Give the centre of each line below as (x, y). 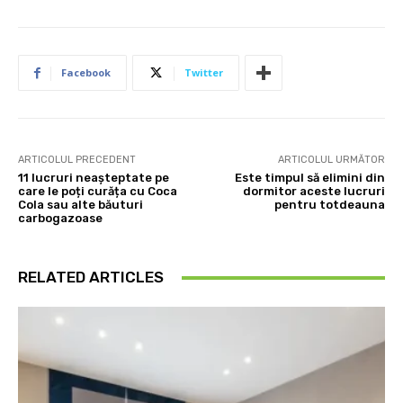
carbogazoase (60, 219)
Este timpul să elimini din (309, 178)
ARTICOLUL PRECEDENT (77, 160)
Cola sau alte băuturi (81, 205)
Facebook (86, 73)
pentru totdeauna (329, 205)
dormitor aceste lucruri (313, 192)
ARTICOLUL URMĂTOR (331, 160)
